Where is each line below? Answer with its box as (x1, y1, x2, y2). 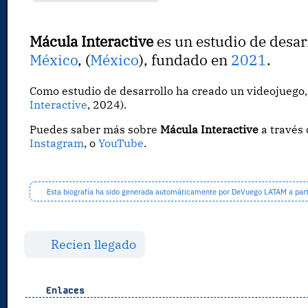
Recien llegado (48, 236, 137, 253)
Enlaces (40, 285, 85, 297)
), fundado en (139, 51, 232, 70)
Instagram (30, 136, 85, 151)
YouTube (98, 136, 144, 151)
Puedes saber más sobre (30, 122, 161, 137)
